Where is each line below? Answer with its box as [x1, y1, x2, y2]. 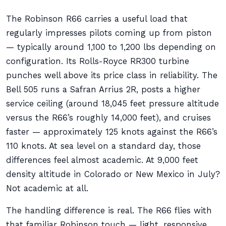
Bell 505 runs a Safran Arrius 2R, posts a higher [6, 85, 200, 94]
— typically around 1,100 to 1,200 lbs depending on [6, 42, 216, 52]
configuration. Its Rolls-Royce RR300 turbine [6, 56, 189, 66]
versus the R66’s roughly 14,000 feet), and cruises [6, 113, 211, 123]
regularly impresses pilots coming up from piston [6, 28, 212, 38]
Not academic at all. [6, 184, 88, 193]
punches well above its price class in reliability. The [6, 71, 217, 80]
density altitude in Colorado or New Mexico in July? [6, 169, 220, 179]
